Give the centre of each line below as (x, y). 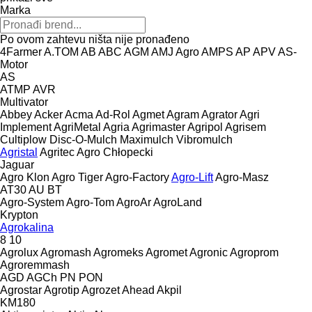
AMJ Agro (175, 52)
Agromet (166, 252)
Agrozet (101, 290)
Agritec (57, 152)
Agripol (205, 127)
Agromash (66, 252)
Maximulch (147, 139)
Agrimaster (158, 127)
